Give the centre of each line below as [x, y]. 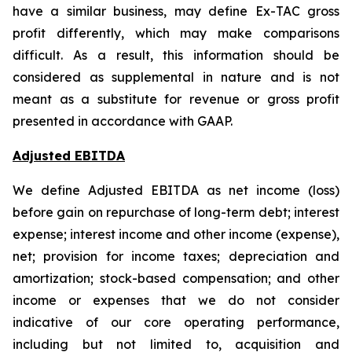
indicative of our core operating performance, [176, 322]
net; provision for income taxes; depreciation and [176, 256]
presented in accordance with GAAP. [123, 121]
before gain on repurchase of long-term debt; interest [176, 212]
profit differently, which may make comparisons [176, 33]
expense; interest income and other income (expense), [176, 234]
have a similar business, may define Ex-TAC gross [176, 11]
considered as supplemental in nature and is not [176, 77]
